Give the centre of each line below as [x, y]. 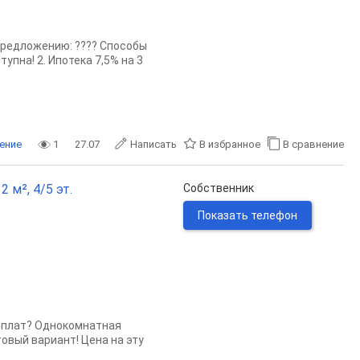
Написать [153, 144]
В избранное [230, 144]
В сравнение [313, 144]
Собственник [219, 188]
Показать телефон [247, 215]
